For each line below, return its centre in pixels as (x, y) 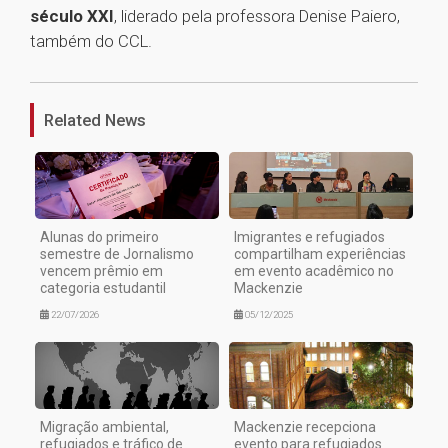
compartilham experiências (320, 254)
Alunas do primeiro (99, 237)
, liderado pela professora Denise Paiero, (257, 16)
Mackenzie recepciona (305, 427)
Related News (95, 120)
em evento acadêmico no (314, 271)
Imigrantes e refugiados (309, 237)
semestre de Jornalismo (117, 254)
